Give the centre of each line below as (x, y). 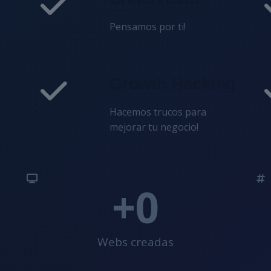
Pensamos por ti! (147, 27)
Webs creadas (135, 242)
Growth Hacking (172, 84)
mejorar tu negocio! (154, 127)
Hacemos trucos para (158, 112)
